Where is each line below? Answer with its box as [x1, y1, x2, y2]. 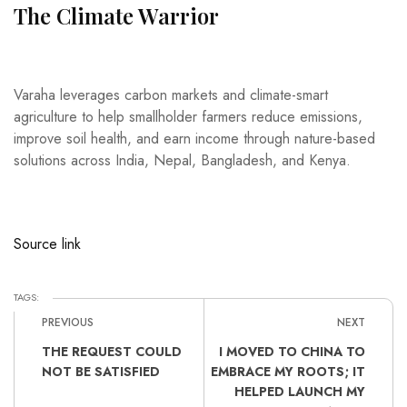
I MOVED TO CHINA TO [219, 342, 365, 361]
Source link [14, 233, 81, 254]
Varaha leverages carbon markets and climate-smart [14, 84, 328, 105]
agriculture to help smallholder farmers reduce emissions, [14, 105, 362, 127]
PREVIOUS [42, 313, 94, 331]
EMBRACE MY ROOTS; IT [211, 362, 365, 381]
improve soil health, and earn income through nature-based [14, 127, 375, 149]
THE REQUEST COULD [42, 342, 182, 361]
